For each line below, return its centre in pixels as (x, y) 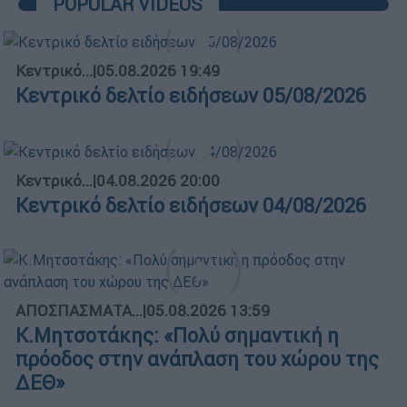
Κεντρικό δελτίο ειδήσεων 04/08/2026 (191, 205)
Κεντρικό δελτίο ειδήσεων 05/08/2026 (191, 95)
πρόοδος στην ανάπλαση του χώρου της (197, 359)
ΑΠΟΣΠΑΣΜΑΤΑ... (79, 310)
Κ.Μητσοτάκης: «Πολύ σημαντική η (177, 335)
